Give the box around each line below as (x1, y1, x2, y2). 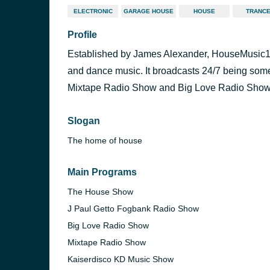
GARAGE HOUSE (124, 8, 174, 14)
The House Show (67, 187, 133, 196)
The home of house (67, 136, 142, 145)
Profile (67, 30, 97, 40)
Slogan (67, 116, 100, 126)
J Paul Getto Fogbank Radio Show (67, 204, 199, 213)
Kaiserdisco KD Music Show (67, 254, 174, 264)
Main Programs (67, 167, 137, 177)
